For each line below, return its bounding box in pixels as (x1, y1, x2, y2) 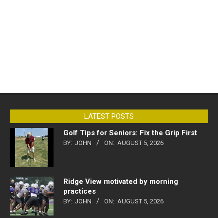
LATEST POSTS (84, 111, 134, 121)
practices (63, 186, 96, 196)
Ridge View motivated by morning (63, 177, 178, 186)
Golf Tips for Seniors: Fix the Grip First (63, 128, 197, 137)
